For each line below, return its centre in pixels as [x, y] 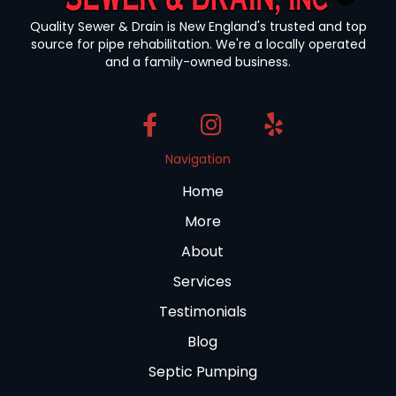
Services [202, 282]
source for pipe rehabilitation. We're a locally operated [198, 45]
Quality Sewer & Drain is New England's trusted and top [198, 27]
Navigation [198, 160]
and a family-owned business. [198, 62]
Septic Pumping [202, 372]
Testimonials [202, 312]
